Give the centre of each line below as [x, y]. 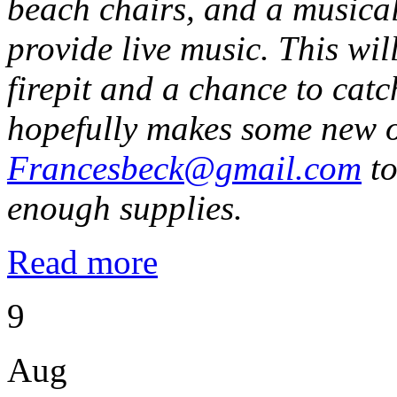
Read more [82, 261]
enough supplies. [129, 207]
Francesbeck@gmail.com [184, 167]
